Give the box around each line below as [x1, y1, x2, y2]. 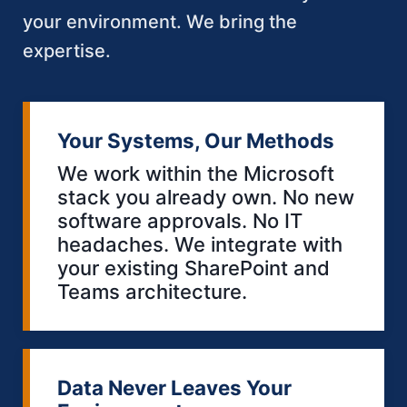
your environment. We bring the [23, 10, 297, 33]
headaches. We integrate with [57, 232, 342, 256]
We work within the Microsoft [57, 161, 334, 185]
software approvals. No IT [57, 208, 303, 233]
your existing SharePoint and [57, 255, 330, 280]
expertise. [23, 39, 111, 62]
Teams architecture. [57, 279, 247, 303]
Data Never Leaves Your [57, 374, 292, 400]
